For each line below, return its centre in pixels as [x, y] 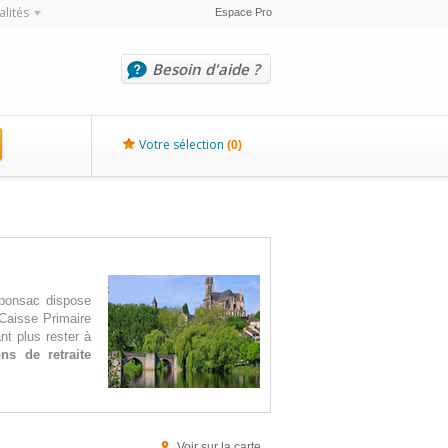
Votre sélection [181, 144]
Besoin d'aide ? [206, 69]
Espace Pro [243, 12]
